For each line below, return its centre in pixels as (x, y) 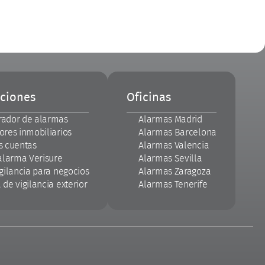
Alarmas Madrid (170, 119)
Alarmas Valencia (174, 145)
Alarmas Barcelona (177, 132)
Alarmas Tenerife (173, 184)
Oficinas (149, 97)
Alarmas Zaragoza (175, 171)
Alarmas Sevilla (170, 158)
